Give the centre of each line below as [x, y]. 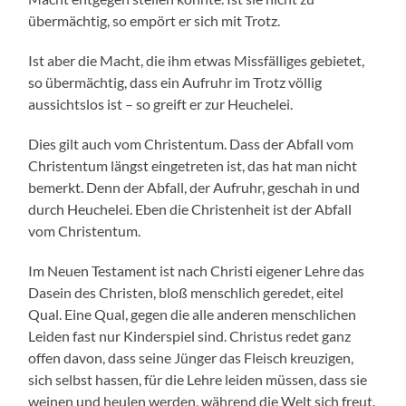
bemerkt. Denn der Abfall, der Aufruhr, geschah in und [194, 188]
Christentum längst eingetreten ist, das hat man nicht [193, 166]
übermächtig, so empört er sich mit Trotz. [155, 21]
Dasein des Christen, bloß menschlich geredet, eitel [186, 293]
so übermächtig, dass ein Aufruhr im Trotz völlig [175, 82]
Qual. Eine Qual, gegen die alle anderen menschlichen [193, 314]
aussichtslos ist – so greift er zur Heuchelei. [161, 104]
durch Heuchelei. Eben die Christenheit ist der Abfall [190, 209]
